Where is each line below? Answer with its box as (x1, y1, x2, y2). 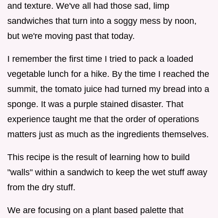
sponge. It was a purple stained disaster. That (7, 99, 183, 109)
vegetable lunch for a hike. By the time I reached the (7, 69, 209, 79)
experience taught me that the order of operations (7, 114, 199, 124)
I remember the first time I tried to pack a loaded (7, 54, 193, 64)
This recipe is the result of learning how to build (7, 152, 190, 162)
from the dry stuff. (7, 182, 75, 192)
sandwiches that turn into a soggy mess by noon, (7, 16, 197, 26)
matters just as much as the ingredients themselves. (7, 129, 209, 139)
